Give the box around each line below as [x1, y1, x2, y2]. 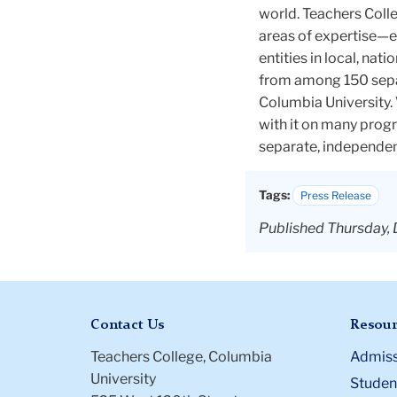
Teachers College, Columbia [90, 347, 272, 365]
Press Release [300, 189, 371, 203]
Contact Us [90, 318, 164, 333]
